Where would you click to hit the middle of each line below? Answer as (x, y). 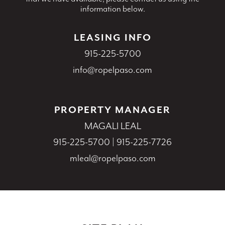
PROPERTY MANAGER (113, 110)
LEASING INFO (113, 37)
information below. (113, 8)
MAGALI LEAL (113, 126)
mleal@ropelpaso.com (113, 158)
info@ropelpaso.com (113, 70)
